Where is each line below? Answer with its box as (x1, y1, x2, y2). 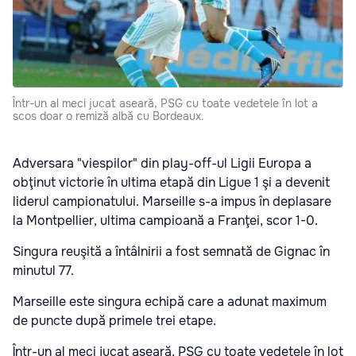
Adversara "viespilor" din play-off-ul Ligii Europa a (13, 154, 311, 172)
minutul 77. (13, 261, 77, 279)
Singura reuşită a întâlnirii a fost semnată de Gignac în (13, 242, 330, 260)
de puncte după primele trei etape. (13, 311, 219, 329)
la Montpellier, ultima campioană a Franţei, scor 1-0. (13, 211, 321, 229)
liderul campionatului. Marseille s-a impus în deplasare (13, 192, 331, 210)
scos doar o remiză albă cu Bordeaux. (13, 108, 204, 123)
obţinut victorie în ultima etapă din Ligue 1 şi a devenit (13, 173, 330, 191)
